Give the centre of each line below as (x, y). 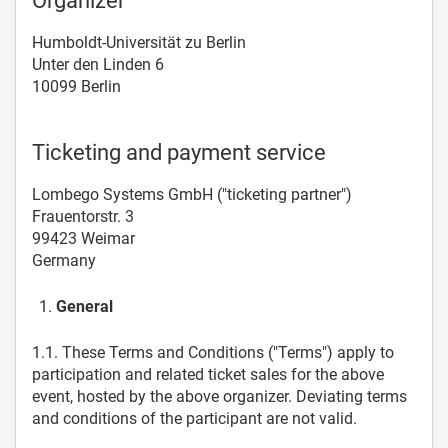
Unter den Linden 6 (98, 64)
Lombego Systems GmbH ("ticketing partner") (192, 194)
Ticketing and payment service (179, 152)
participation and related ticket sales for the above (208, 374)
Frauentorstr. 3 (83, 216)
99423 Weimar (83, 238)
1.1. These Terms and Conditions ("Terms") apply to (213, 352)
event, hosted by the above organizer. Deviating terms (219, 396)
